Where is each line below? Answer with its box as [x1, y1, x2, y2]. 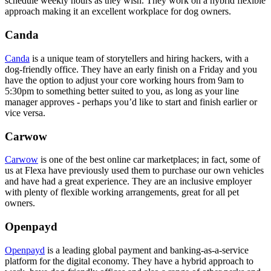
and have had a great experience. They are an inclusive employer [5, 176, 252, 187]
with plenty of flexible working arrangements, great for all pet [5, 187, 239, 198]
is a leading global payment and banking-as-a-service [45, 244, 249, 255]
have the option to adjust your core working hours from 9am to [5, 74, 244, 85]
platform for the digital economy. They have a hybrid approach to [5, 255, 253, 266]
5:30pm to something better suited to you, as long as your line [5, 85, 239, 96]
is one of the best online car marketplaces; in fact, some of [38, 154, 260, 165]
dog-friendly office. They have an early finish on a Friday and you [5, 64, 257, 74]
